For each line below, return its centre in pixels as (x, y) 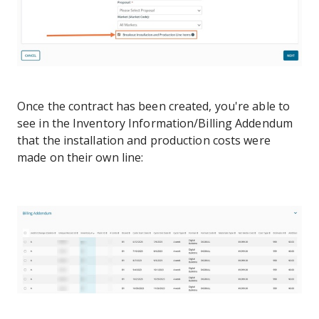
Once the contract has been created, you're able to (154, 106)
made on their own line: (80, 158)
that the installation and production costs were (144, 141)
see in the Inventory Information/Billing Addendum (155, 124)
